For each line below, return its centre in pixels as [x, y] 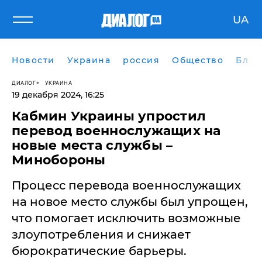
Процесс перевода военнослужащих [126, 185]
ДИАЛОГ [24, 82]
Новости [33, 60]
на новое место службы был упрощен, [130, 202]
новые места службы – [92, 145]
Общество [198, 60]
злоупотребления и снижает [101, 235]
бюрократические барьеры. [99, 251]
